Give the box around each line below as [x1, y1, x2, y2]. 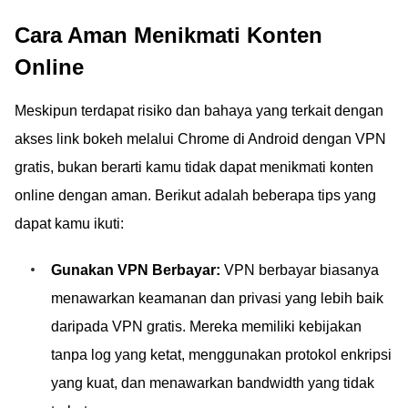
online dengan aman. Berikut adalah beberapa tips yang [15, 188, 376, 203]
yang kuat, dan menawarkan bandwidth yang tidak [51, 375, 374, 391]
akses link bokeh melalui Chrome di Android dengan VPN [15, 131, 386, 147]
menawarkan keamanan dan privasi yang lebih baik [51, 291, 383, 306]
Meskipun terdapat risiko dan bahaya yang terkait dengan [15, 103, 383, 118]
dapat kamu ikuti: [15, 216, 124, 231]
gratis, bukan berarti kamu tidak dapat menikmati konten [15, 159, 373, 175]
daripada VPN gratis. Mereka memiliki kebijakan [51, 319, 362, 334]
